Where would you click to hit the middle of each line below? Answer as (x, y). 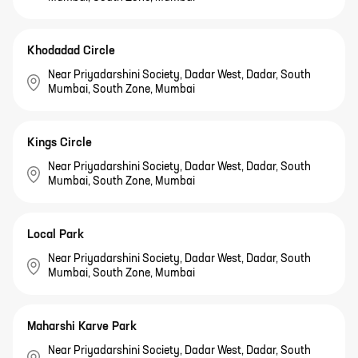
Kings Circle (60, 143)
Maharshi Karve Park (82, 327)
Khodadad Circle (71, 51)
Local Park (56, 235)
